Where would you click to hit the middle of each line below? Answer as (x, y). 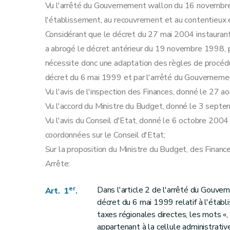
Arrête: (57, 164)
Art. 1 (57, 191)
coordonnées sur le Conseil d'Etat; (105, 135)
